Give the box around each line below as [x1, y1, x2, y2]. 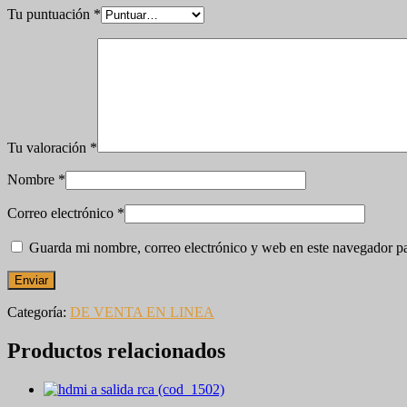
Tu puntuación [7, 6, 94, 23]
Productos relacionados [7, 339, 225, 363]
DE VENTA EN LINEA [70, 304, 214, 321]
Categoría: [7, 304, 70, 321]
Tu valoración [7, 140, 90, 156]
